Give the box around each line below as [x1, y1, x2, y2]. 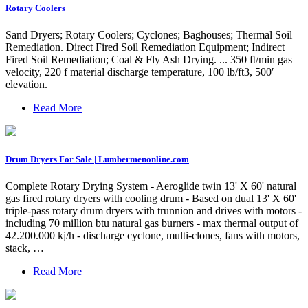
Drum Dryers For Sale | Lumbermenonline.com [5, 153, 189, 164]
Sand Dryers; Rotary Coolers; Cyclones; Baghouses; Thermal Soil [5, 28, 292, 41]
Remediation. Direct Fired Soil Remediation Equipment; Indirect [5, 41, 285, 53]
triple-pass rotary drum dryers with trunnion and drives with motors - [5, 205, 302, 217]
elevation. [5, 78, 47, 90]
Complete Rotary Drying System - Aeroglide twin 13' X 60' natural [5, 180, 296, 192]
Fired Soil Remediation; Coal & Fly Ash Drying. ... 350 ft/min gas [5, 53, 292, 65]
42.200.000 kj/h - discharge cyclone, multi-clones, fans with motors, [5, 230, 300, 242]
